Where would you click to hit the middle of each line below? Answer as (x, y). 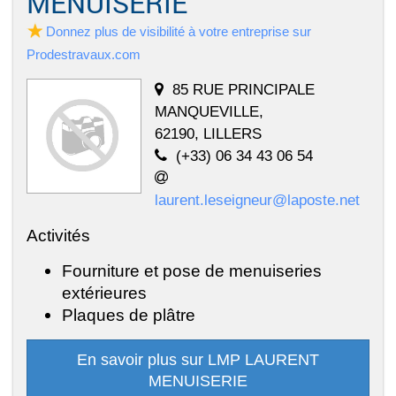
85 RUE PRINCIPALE (244, 89)
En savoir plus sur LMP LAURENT (198, 359)
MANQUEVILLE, (209, 111)
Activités (58, 235)
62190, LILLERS (208, 133)
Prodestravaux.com (84, 54)
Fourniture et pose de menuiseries (192, 270)
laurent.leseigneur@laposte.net (257, 199)
